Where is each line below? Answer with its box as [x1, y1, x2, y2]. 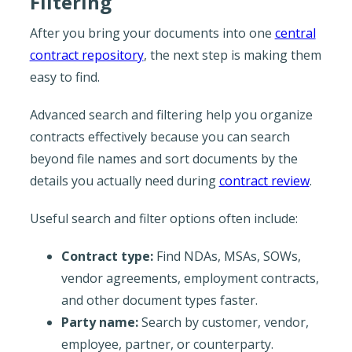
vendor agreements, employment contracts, [60, 269, 319, 287]
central [274, 24, 316, 42]
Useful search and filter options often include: [29, 209, 298, 227]
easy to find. [29, 68, 100, 86]
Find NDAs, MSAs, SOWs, [152, 247, 301, 265]
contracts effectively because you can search [29, 127, 290, 145]
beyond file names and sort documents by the [29, 149, 298, 167]
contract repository [29, 46, 144, 64]
